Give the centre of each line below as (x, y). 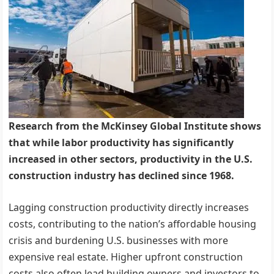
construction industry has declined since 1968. (122, 176)
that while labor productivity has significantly (121, 143)
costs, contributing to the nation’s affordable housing (133, 224)
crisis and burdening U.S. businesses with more (119, 240)
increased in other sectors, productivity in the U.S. (131, 159)
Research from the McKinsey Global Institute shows (135, 126)
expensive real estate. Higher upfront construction (126, 257)
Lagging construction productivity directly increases (129, 207)
